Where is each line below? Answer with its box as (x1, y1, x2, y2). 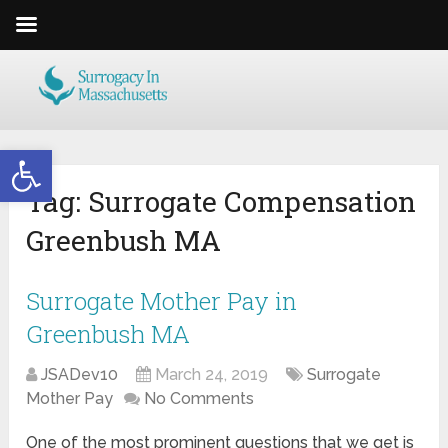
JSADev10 (41, 365, 119, 385)
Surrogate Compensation (88, 183, 417, 221)
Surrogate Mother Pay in (26, 285, 298, 318)
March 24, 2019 (155, 365, 269, 385)
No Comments (144, 389, 255, 409)
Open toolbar (9, 140, 117, 177)
